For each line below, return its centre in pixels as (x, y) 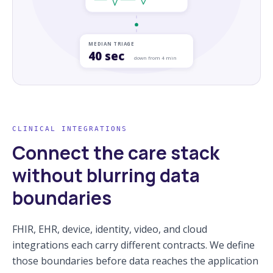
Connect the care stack (116, 152)
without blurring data (106, 175)
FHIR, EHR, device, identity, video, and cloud (110, 229)
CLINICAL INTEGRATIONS (70, 129)
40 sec (106, 55)
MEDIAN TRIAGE (112, 44)
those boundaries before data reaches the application (135, 261)
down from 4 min (156, 58)
